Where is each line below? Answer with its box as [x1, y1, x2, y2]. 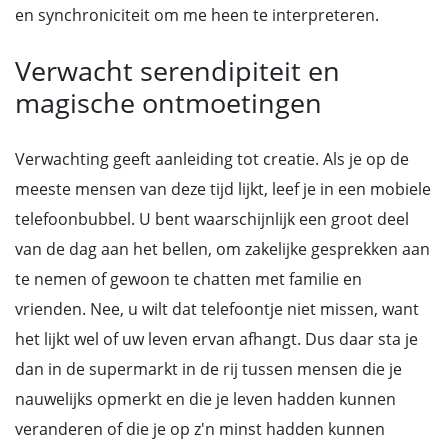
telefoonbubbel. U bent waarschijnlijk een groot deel [15, 208, 409, 230]
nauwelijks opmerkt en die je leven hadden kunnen [15, 388, 396, 410]
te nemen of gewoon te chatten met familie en [15, 268, 362, 290]
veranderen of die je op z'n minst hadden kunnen [15, 418, 385, 440]
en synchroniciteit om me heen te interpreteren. [15, 4, 379, 26]
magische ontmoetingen [15, 84, 322, 121]
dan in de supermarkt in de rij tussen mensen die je [15, 358, 402, 380]
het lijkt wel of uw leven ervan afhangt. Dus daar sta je [15, 328, 418, 350]
